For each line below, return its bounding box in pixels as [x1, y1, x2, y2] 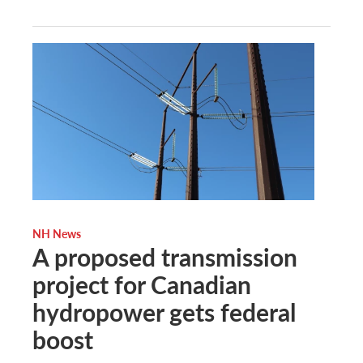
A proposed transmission [32, 239, 297, 274]
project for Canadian [32, 267, 251, 301]
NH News [32, 224, 81, 241]
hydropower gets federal [32, 294, 296, 329]
